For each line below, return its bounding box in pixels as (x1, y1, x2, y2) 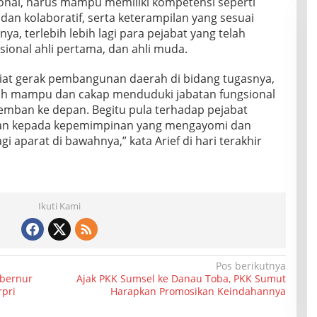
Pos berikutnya (215, 259, 286, 272)
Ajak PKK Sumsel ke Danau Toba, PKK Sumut (76, 272, 286, 285)
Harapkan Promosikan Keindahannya (110, 284, 286, 298)
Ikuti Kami (38, 200, 81, 212)
